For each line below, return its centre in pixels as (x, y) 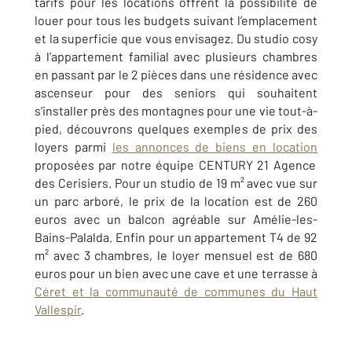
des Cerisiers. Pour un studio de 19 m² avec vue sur (176, 183)
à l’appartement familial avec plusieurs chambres (176, 56)
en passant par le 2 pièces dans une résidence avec (176, 74)
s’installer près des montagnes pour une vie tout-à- (176, 110)
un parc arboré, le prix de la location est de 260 (176, 201)
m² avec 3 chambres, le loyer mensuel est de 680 (176, 255)
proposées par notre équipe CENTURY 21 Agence (175, 165)
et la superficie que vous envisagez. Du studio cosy (176, 38)
